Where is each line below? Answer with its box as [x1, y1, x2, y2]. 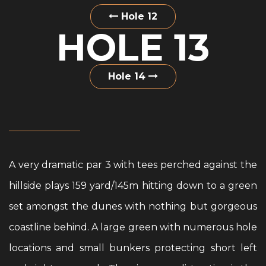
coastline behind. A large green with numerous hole [9, 221, 257, 233]
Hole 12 [118, 11, 157, 22]
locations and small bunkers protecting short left [9, 242, 257, 254]
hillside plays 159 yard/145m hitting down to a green [9, 180, 257, 191]
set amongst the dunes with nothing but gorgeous [9, 201, 257, 212]
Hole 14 [108, 71, 148, 82]
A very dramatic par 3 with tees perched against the [9, 159, 257, 170]
